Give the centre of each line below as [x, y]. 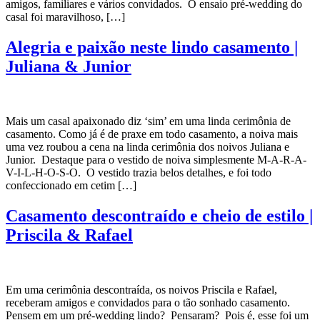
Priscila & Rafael [69, 235]
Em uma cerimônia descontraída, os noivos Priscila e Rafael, [141, 289]
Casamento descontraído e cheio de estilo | [159, 215]
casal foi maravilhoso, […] [65, 17]
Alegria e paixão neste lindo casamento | [152, 47]
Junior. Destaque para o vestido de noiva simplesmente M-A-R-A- [156, 160]
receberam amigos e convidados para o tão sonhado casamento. [148, 302]
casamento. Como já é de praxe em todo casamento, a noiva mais [152, 134]
